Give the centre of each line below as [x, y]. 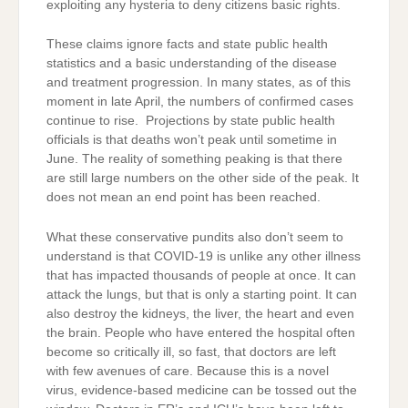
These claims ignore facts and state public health [187, 45]
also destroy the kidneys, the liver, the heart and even [200, 313]
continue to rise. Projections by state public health [191, 121]
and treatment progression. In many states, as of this [199, 83]
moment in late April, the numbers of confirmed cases [200, 102]
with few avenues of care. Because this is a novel [188, 371]
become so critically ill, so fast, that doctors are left [191, 352]
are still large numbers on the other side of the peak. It [203, 178]
